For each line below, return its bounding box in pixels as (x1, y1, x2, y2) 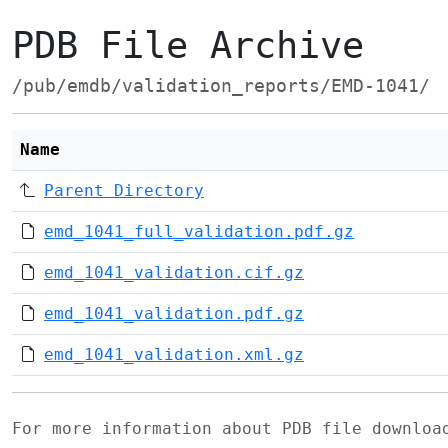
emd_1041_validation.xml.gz (44, 345, 304, 364)
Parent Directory (44, 181, 204, 200)
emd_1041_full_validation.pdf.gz (44, 222, 354, 241)
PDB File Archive (12, 24, 364, 67)
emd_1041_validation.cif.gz (44, 263, 304, 282)
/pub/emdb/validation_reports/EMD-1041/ (12, 76, 430, 96)
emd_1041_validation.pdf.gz (44, 304, 304, 323)
